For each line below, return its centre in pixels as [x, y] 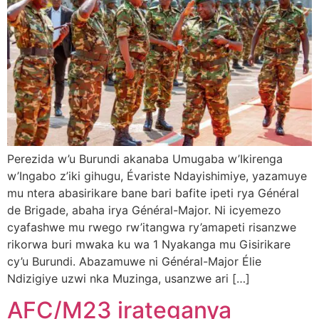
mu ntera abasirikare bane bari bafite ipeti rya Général [153, 193]
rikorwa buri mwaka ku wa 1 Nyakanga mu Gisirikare [149, 244]
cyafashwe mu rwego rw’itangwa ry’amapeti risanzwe [152, 227]
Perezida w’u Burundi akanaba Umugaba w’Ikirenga [145, 158]
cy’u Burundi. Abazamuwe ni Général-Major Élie [134, 261]
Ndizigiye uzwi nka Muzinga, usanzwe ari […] [129, 278]
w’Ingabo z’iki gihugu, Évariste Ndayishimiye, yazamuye [157, 176]
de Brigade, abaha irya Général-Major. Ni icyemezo [144, 210]
